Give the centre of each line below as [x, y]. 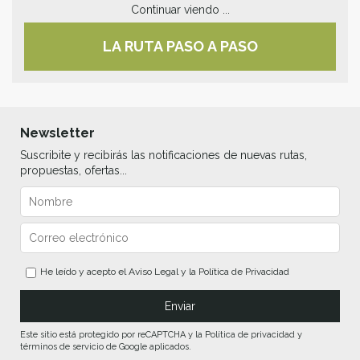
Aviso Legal [153, 272]
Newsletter [57, 133]
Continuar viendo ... [180, 10]
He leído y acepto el [84, 272]
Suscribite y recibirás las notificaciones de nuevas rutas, [164, 155]
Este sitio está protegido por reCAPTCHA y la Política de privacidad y [161, 335]
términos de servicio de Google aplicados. [106, 347]
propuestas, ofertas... [74, 171]
